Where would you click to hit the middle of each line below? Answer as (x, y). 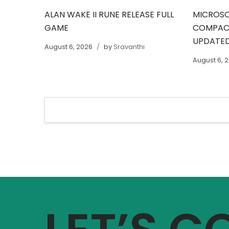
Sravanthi (129, 47)
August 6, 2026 (69, 47)
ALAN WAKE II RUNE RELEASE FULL (109, 15)
